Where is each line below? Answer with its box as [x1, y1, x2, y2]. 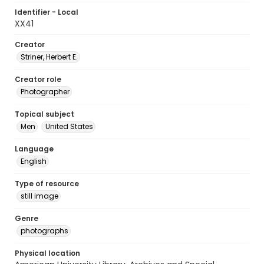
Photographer [21, 87, 70, 97]
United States [45, 121, 93, 131]
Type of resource [15, 179, 79, 189]
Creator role [15, 74, 61, 84]
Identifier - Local [15, 7, 78, 17]
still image [21, 191, 58, 201]
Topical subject [15, 109, 74, 119]
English [21, 156, 47, 166]
